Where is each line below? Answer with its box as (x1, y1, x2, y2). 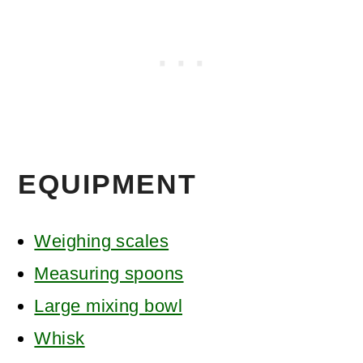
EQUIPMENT (18, 169, 198, 199)
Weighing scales (34, 230, 169, 251)
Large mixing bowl (34, 295, 183, 316)
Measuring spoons (34, 263, 184, 284)
